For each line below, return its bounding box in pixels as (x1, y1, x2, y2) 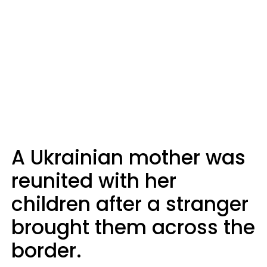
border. (11, 236, 82, 265)
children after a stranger (11, 190, 249, 218)
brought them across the (11, 213, 255, 241)
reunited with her (11, 166, 176, 195)
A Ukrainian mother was (11, 143, 246, 172)
